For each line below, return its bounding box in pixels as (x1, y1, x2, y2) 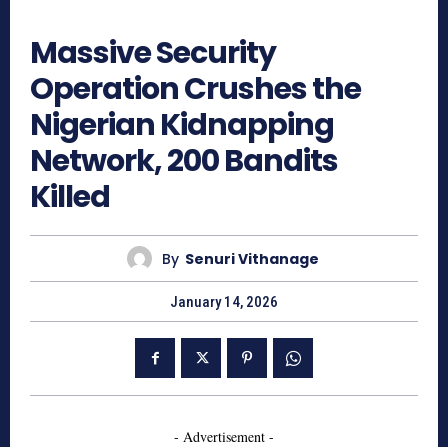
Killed (30, 176, 110, 219)
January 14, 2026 (170, 293, 278, 312)
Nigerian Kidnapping (30, 104, 334, 147)
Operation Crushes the (30, 68, 361, 111)
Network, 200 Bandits (30, 140, 338, 183)
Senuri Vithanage (184, 248, 319, 269)
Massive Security (30, 32, 276, 75)
